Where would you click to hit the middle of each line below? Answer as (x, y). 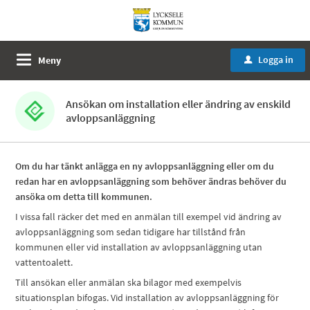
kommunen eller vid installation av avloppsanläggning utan (139, 247)
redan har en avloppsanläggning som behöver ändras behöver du (151, 181)
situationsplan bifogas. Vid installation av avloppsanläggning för (147, 298)
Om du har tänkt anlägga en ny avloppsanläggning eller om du (145, 166)
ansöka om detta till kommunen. (84, 197)
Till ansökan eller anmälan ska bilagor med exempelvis (129, 282)
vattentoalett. (44, 262)
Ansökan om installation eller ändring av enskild (179, 104)
